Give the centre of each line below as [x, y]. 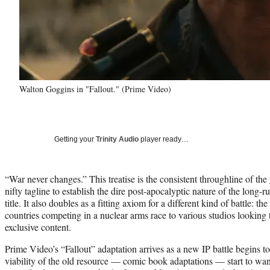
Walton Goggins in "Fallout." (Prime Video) [95, 89]
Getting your [75, 139]
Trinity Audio [117, 139]
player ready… [164, 139]
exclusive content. [38, 227]
